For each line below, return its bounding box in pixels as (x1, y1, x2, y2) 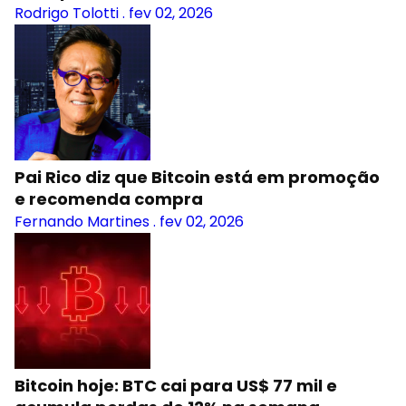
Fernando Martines (14, 211, 150, 232)
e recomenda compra (14, 188, 203, 210)
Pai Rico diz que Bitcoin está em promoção (14, 166, 380, 188)
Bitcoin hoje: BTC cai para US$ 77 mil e (14, 374, 337, 397)
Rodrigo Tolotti (14, 3, 119, 24)
